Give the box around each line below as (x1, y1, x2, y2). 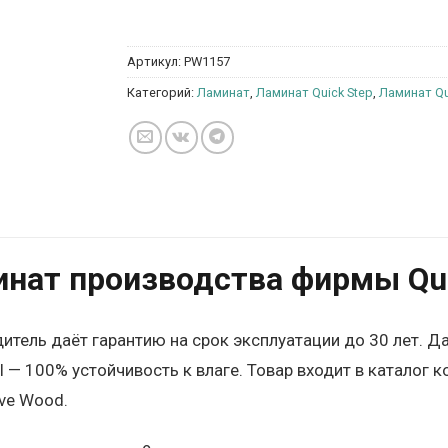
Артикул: (127, 53, 184, 69)
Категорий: (127, 84, 197, 100)
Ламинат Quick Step (256, 84, 373, 100)
